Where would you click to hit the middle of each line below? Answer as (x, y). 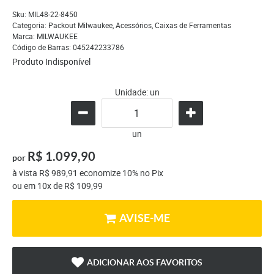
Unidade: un (137, 92)
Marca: (24, 36)
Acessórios (134, 25)
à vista (26, 173)
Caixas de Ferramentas (193, 25)
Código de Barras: (43, 47)
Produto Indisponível (51, 62)
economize (100, 173)
